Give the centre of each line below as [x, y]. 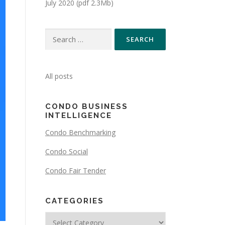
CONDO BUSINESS [87, 106]
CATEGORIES [75, 201]
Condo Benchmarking [80, 132]
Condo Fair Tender [76, 171]
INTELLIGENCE [79, 116]
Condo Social [67, 151]
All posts [59, 76]
